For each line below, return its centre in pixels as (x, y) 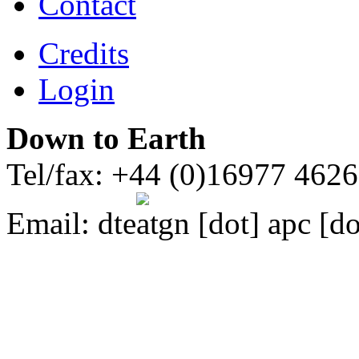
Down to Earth (106, 139)
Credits (84, 54)
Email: (52, 224)
